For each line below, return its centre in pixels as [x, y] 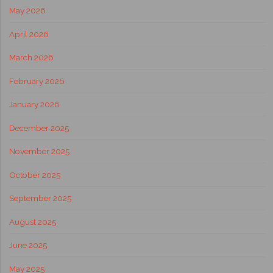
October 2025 [34, 175]
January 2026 [34, 105]
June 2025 [28, 245]
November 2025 [39, 151]
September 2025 [40, 198]
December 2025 [39, 128]
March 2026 [31, 58]
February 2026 [37, 81]
